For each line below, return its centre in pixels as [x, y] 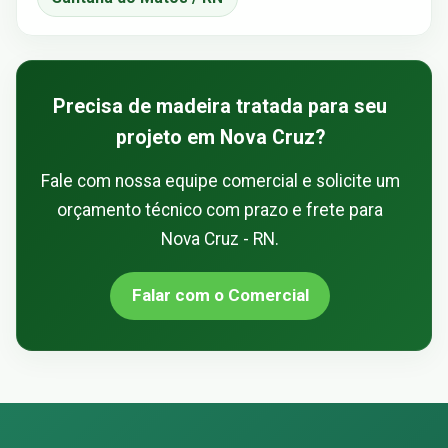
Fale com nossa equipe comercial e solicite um [220, 180]
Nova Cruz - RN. [220, 238]
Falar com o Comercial [220, 295]
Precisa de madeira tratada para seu [220, 106]
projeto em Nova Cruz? [220, 137]
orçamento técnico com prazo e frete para [220, 209]
